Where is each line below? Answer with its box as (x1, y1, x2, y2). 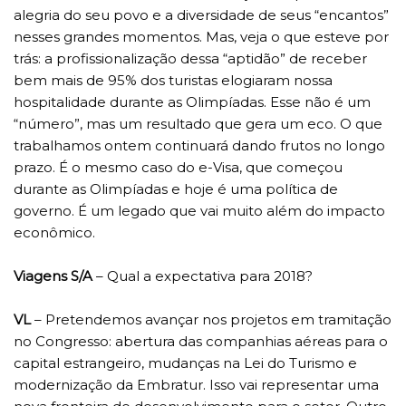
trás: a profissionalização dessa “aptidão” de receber (14, 50, 367, 68)
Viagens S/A (14, 267, 92, 285)
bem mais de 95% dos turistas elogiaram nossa (14, 72, 333, 90)
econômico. (14, 224, 95, 242)
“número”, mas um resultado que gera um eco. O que (14, 115, 382, 133)
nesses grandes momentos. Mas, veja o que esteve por (14, 28, 389, 46)
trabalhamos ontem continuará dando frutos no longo (14, 137, 385, 155)
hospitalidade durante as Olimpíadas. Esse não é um (14, 93, 371, 111)
